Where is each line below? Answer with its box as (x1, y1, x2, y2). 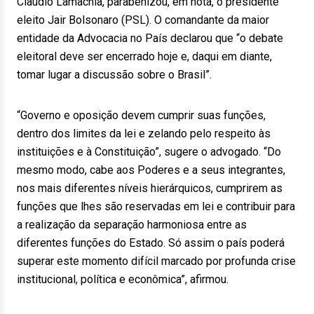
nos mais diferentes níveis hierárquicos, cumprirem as (17, 182, 282, 195)
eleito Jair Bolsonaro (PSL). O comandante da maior (17, 13, 269, 27)
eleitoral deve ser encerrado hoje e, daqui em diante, (17, 50, 272, 63)
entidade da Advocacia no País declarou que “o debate (17, 32, 283, 45)
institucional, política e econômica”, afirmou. (17, 273, 228, 286)
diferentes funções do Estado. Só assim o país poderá (17, 236, 285, 250)
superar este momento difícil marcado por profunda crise (17, 254, 296, 268)
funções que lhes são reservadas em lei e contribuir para (17, 200, 295, 213)
